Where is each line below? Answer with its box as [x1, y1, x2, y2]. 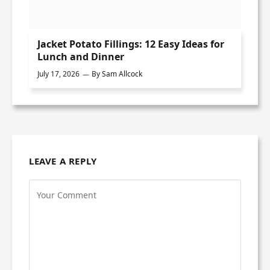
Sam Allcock [102, 69, 142, 80]
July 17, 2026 [37, 69, 80, 80]
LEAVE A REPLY [29, 155, 97, 168]
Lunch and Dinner [37, 50, 124, 64]
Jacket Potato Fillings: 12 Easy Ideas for [37, 37, 224, 51]
